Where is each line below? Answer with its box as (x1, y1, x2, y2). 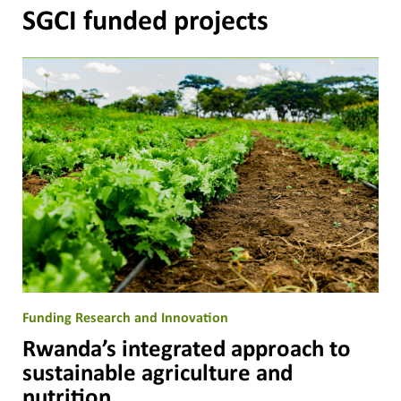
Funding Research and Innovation (22, 311, 228, 326)
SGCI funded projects (22, 7, 269, 37)
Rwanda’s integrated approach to (22, 337, 351, 363)
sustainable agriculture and (22, 362, 293, 387)
